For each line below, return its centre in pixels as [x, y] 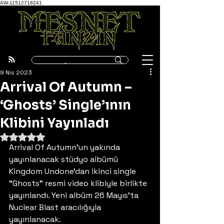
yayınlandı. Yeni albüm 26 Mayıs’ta [75, 195]
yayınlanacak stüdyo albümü [64, 159]
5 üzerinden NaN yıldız [58, 136]
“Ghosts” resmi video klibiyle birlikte [79, 183]
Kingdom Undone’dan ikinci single [73, 171]
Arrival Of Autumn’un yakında [65, 147]
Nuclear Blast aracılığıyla [56, 207]
